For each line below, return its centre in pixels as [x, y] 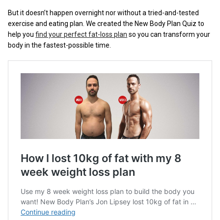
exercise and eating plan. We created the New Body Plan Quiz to [106, 23]
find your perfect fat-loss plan [82, 34]
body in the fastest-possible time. [60, 45]
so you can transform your [169, 34]
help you [22, 34]
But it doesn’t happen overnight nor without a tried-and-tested [104, 13]
